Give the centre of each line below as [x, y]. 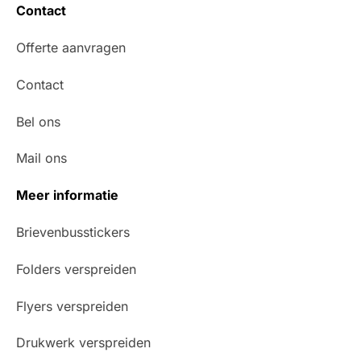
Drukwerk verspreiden [83, 343]
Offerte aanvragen [71, 48]
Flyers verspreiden [72, 306]
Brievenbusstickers [73, 232]
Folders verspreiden [76, 269]
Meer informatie [67, 195]
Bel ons [38, 121]
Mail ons [41, 158]
